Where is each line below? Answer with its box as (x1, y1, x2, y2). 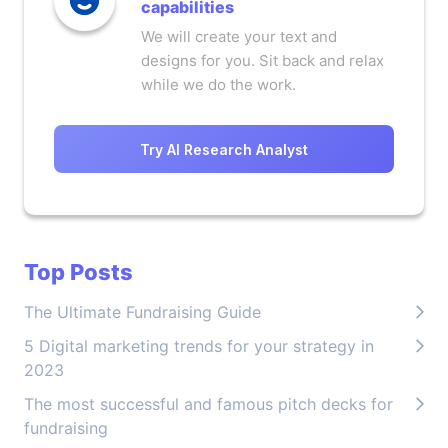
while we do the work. (141, 75, 296, 94)
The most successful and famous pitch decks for (24, 394, 393, 414)
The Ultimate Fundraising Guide (24, 302, 261, 322)
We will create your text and (141, 27, 337, 46)
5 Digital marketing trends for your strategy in (24, 336, 374, 356)
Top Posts (24, 259, 133, 285)
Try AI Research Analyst (140, 140, 308, 158)
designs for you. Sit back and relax (141, 51, 384, 70)
